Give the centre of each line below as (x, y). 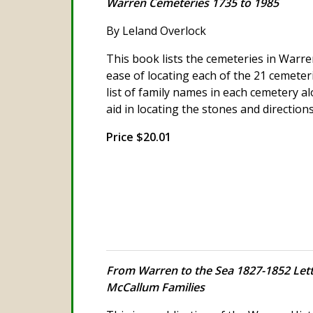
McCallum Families (155, 287)
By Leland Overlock (156, 31)
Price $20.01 (139, 137)
